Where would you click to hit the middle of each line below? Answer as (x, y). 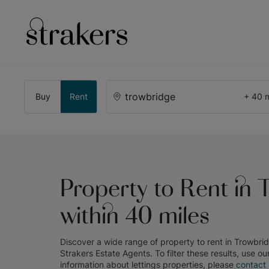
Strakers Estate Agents (105, 253)
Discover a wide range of (110, 242)
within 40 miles (135, 218)
